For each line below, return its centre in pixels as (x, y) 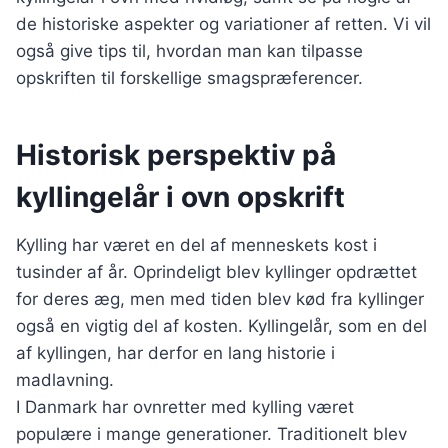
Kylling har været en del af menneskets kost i (196, 245)
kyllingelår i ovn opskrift (180, 197)
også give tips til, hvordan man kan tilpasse (189, 51)
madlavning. (65, 380)
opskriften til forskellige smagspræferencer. (189, 78)
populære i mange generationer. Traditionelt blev (211, 434)
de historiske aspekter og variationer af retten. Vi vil (223, 24)
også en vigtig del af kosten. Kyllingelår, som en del (221, 326)
